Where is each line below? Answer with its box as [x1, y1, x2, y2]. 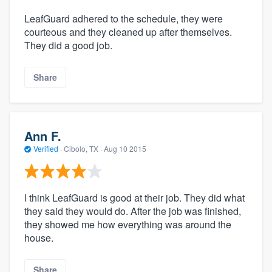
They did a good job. [24, 38, 112, 53]
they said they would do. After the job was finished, [24, 203, 241, 218]
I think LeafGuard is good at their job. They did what [24, 190, 245, 205]
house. [24, 230, 53, 245]
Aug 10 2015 [104, 143, 146, 154]
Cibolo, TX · [62, 143, 104, 154]
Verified [32, 143, 60, 154]
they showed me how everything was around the [24, 217, 231, 231]
